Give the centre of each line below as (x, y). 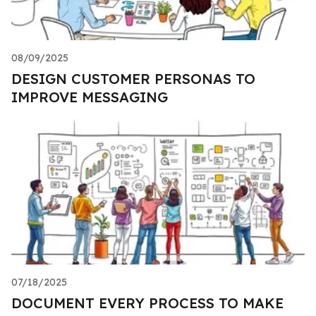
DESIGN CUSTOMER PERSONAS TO (133, 78)
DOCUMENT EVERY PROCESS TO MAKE (147, 303)
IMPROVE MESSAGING (90, 97)
